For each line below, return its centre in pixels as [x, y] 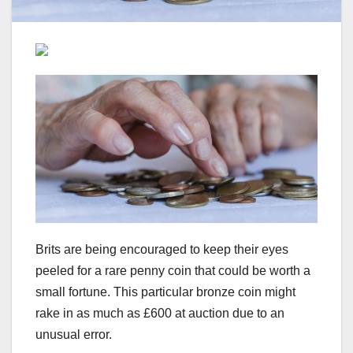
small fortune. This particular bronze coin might [165, 292]
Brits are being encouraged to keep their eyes [162, 249]
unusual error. [74, 334]
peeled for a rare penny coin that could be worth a [173, 270]
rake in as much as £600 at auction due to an [160, 313]
